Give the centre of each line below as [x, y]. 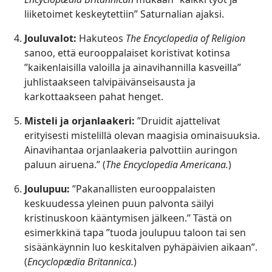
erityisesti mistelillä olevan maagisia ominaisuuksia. [142, 136]
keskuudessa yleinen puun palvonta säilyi [119, 204]
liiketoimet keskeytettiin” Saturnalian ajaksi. [124, 14]
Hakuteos [101, 39]
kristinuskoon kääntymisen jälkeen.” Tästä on [128, 218]
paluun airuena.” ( [65, 165]
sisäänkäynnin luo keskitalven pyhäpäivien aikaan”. [141, 247]
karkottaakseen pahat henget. [94, 97]
